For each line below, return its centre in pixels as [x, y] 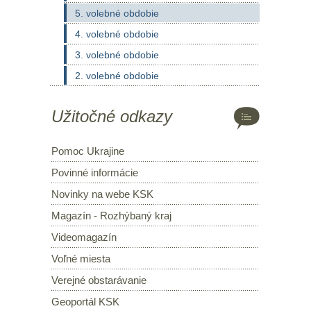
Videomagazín [84, 237]
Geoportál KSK [85, 302]
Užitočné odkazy [112, 116]
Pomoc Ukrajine [88, 151]
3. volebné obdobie [117, 55]
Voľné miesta [81, 259]
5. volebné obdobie [117, 13]
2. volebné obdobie [117, 76]
